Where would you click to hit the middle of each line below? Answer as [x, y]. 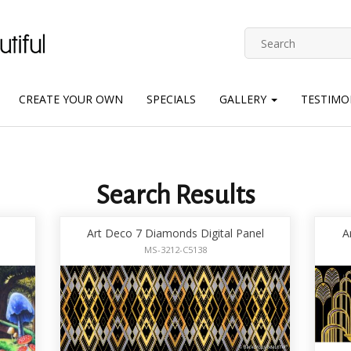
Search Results [175, 195]
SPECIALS [171, 99]
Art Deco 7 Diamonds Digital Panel [175, 233]
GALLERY [244, 99]
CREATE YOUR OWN [71, 99]
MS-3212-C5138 [175, 250]
